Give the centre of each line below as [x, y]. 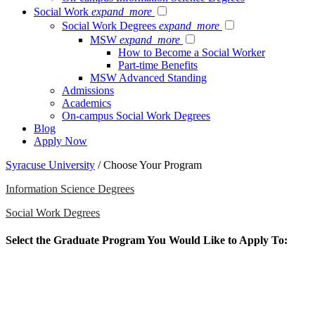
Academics [86, 103]
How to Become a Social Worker [192, 52]
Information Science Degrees [70, 189]
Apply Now [60, 141]
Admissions [88, 90]
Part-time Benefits [158, 65]
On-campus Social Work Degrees [136, 116]
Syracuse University [50, 165]
